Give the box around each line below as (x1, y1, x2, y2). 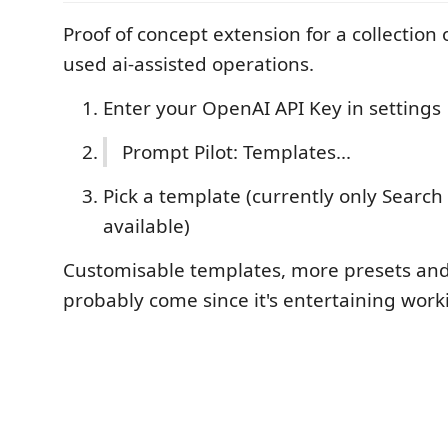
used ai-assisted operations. (63, 51, 314, 77)
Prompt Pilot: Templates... (122, 139, 351, 165)
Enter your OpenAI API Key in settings (103, 95, 441, 121)
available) (103, 213, 190, 239)
